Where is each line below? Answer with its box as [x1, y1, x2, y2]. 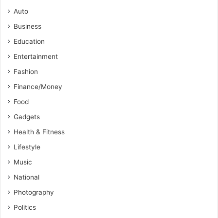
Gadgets [14, 112, 40, 121]
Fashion [14, 67, 38, 75]
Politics [14, 203, 36, 211]
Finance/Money [14, 82, 62, 91]
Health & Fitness [14, 127, 65, 136]
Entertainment [14, 52, 58, 60]
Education [14, 37, 45, 45]
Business [14, 22, 41, 30]
